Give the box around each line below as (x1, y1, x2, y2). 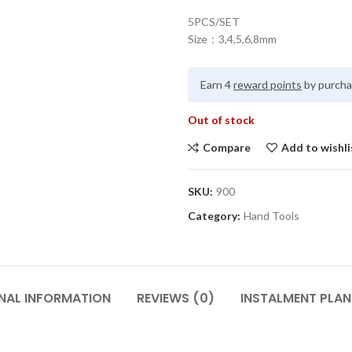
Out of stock (188, 113, 255, 126)
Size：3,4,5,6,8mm (188, 32, 277, 46)
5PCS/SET (188, 15, 240, 28)
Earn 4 (200, 78, 233, 91)
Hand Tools (244, 209, 299, 222)
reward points (233, 78, 302, 91)
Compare (203, 141, 251, 154)
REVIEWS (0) (137, 289, 214, 307)
